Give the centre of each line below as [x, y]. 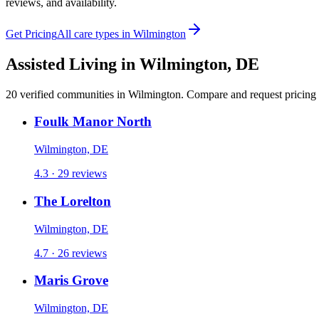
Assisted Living [61, 64]
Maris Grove [71, 281]
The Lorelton [73, 201]
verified [37, 94]
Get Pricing [31, 33]
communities [85, 94]
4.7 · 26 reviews [70, 253]
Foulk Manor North [93, 122]
